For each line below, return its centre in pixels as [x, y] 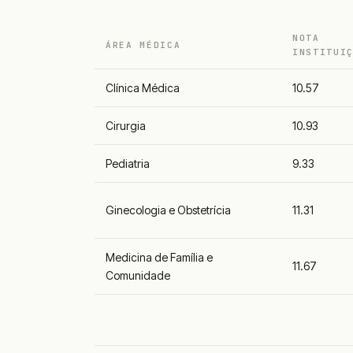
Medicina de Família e [159, 258]
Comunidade [138, 276]
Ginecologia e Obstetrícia [168, 210]
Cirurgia [126, 126]
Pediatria [128, 164]
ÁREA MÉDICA [143, 45]
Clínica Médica [143, 88]
